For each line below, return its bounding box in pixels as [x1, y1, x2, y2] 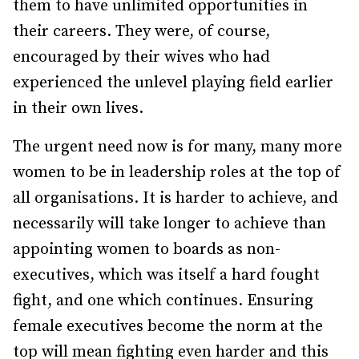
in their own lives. [13, 99, 143, 119]
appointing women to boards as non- [13, 240, 280, 260]
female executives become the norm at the [13, 317, 323, 337]
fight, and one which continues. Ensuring [13, 291, 313, 311]
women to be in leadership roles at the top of [13, 163, 341, 183]
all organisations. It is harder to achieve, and [13, 188, 338, 208]
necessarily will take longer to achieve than [13, 214, 326, 234]
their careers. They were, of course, [13, 22, 270, 42]
